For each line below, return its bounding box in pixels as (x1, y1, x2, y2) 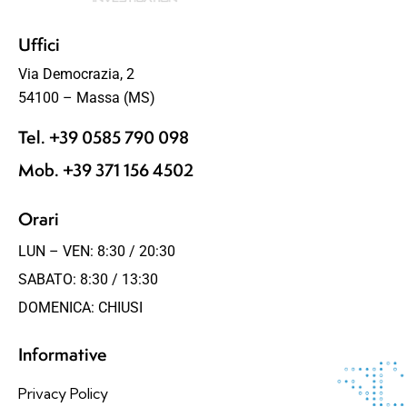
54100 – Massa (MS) (18, 88, 155, 106)
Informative (18, 342, 107, 367)
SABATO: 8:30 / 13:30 (18, 270, 158, 288)
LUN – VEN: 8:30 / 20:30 (18, 243, 175, 261)
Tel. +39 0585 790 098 (18, 124, 189, 149)
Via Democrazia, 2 (18, 65, 134, 83)
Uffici (18, 33, 60, 57)
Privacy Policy (18, 383, 108, 402)
